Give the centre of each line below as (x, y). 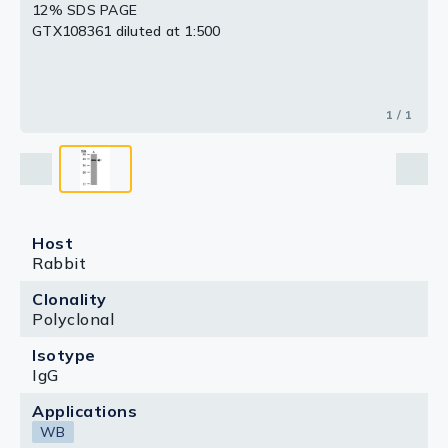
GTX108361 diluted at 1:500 (126, 31)
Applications (84, 411)
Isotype (64, 355)
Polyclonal (73, 319)
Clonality (69, 299)
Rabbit (59, 263)
